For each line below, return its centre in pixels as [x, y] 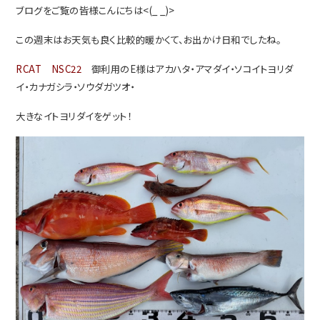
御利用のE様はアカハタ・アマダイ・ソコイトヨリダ [187, 69]
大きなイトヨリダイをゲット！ [74, 116]
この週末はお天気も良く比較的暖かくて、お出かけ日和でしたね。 [149, 39]
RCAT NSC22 [49, 69]
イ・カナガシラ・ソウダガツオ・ [75, 86]
